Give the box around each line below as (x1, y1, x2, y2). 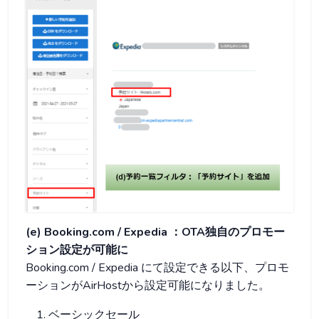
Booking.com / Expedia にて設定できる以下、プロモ (26, 259, 289, 276)
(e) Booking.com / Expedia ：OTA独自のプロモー (26, 224, 285, 240)
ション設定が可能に (26, 241, 128, 258)
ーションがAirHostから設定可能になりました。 (26, 277, 270, 293)
